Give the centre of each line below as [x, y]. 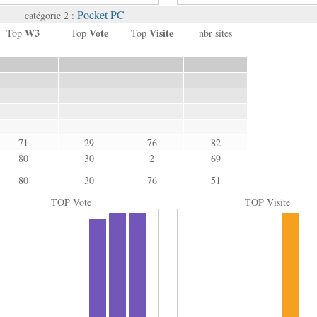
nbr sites [215, 33]
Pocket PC [100, 15]
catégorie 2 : [51, 15]
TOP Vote [71, 202]
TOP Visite [267, 202]
